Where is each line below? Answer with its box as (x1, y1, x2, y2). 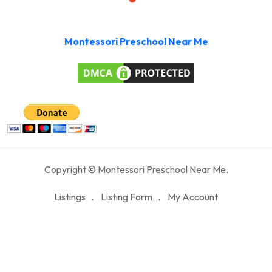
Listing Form (101, 190, 152, 203)
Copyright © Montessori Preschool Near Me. (44, 163, 228, 175)
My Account (168, 190, 218, 203)
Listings (54, 190, 86, 203)
